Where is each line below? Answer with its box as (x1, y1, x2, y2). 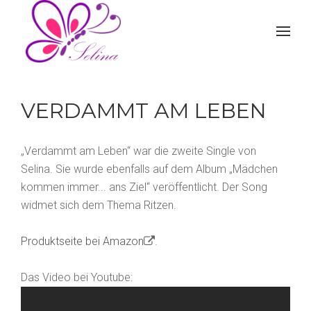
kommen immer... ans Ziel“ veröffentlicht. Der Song (21, 180, 267, 194)
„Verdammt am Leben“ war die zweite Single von (21, 144, 256, 158)
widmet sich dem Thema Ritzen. (21, 199, 176, 212)
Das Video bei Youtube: (21, 271, 133, 284)
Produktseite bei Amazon (21, 235, 144, 248)
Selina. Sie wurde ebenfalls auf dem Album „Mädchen (21, 162, 278, 176)
